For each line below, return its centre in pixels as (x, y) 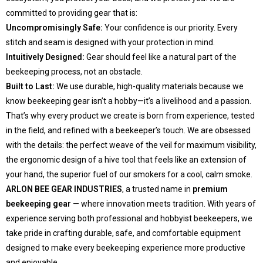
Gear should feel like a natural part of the (161, 57)
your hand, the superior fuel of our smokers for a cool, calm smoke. (129, 175)
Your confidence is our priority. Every (170, 28)
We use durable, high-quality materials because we (149, 87)
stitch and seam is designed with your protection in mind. (110, 43)
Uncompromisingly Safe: (54, 28)
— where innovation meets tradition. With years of (163, 204)
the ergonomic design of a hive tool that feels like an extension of (126, 160)
